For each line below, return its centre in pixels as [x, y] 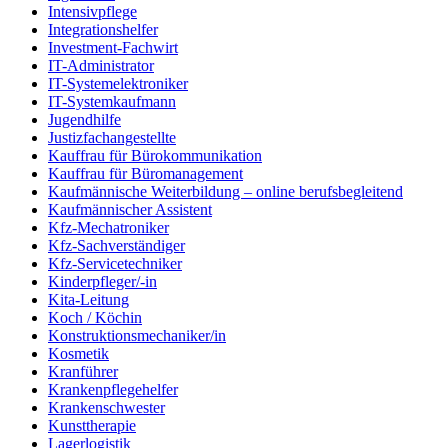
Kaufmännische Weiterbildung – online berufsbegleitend [225, 192]
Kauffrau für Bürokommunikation [155, 156]
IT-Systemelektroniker [118, 84]
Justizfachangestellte [112, 138]
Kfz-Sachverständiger [116, 246]
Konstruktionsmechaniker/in [137, 336]
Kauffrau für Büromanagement [145, 174]
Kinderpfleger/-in [102, 282]
